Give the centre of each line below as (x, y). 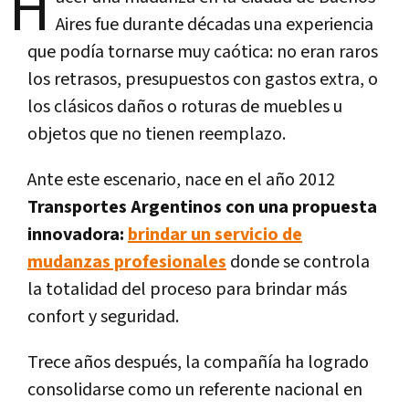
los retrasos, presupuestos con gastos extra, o (203, 79)
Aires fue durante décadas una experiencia (215, 24)
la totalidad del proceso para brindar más (187, 289)
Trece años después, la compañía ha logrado (198, 362)
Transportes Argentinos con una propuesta (202, 207)
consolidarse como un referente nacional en (195, 389)
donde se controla (298, 262)
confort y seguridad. (103, 316)
